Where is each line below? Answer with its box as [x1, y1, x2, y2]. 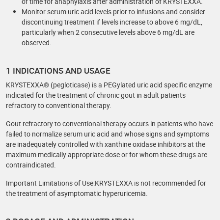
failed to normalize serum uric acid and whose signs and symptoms [6, 129, 209, 138]
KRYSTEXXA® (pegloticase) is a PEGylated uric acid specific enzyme [6, 80, 212, 89]
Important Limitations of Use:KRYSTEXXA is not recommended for [6, 178, 206, 188]
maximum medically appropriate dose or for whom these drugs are [6, 150, 207, 159]
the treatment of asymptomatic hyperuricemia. [6, 189, 148, 198]
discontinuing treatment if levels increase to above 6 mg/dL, [22, 17, 202, 27]
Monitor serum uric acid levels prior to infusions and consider [22, 7, 205, 16]
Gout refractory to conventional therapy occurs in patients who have [6, 119, 213, 128]
